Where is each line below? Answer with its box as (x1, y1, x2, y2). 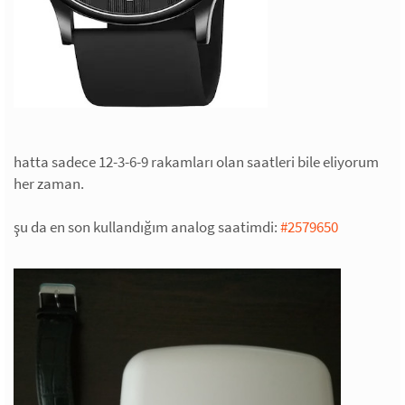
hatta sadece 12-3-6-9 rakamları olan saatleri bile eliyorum (14, 152, 379, 172)
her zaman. (14, 174, 84, 193)
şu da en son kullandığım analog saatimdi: (14, 217, 280, 237)
